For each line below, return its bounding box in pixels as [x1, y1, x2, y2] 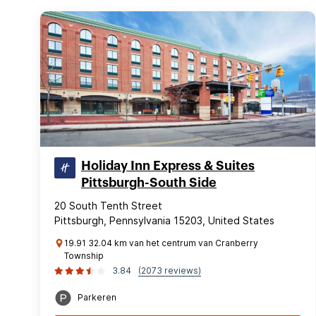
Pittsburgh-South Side [81, 176, 217, 189]
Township [64, 250, 104, 261]
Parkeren [78, 292, 116, 303]
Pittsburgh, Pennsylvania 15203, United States [54, 214, 274, 226]
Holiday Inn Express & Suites [81, 159, 255, 172]
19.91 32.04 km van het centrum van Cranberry [64, 238, 258, 248]
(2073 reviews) [138, 265, 201, 276]
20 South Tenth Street [54, 200, 162, 212]
